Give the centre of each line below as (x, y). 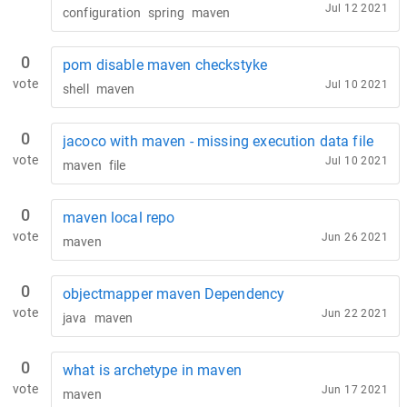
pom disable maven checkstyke (165, 65)
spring (166, 13)
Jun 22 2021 (354, 313)
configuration (102, 13)
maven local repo (119, 218)
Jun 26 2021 (354, 237)
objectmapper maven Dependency (174, 294)
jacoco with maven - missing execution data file (218, 141)
